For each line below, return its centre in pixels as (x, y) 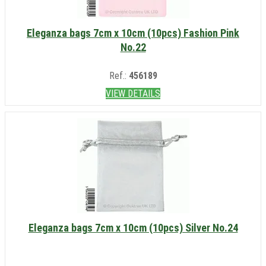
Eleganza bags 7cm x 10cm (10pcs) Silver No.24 (133, 228)
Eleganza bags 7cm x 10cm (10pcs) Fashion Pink (133, 33)
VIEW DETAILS (133, 94)
